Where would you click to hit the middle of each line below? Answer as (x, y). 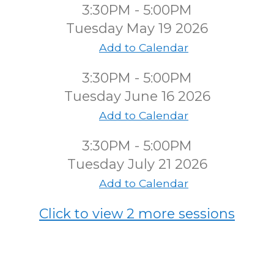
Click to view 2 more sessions (137, 214)
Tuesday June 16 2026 (137, 96)
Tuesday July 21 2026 (137, 164)
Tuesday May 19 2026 (137, 28)
